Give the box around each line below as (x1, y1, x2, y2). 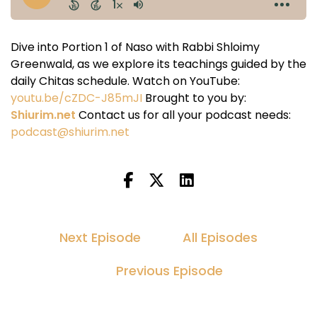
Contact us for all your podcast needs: (76, 107, 291, 123)
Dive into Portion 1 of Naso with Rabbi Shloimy (11, 39, 260, 55)
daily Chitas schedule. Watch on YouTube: (11, 73, 240, 89)
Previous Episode (115, 262, 223, 279)
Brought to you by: (142, 90, 246, 106)
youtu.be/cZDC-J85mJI (11, 90, 142, 106)
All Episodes (183, 229, 258, 246)
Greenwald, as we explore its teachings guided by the (11, 56, 306, 72)
